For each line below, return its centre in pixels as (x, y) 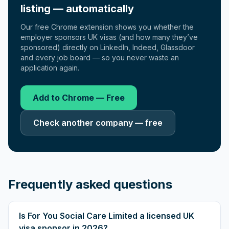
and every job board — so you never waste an (100, 58)
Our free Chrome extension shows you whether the (107, 27)
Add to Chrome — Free (79, 98)
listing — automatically (77, 9)
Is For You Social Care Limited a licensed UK (107, 216)
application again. (50, 68)
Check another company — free (98, 123)
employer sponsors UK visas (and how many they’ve (109, 37)
